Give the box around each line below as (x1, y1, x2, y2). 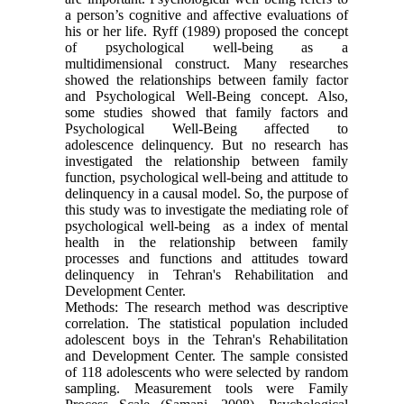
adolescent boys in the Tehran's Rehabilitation (65, 332, 348, 348)
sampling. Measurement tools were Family (65, 381, 348, 397)
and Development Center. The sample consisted (65, 348, 348, 364)
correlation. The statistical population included (65, 316, 348, 332)
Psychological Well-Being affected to (65, 121, 348, 137)
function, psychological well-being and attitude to (65, 170, 348, 186)
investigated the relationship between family (65, 153, 348, 170)
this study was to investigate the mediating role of (65, 202, 348, 218)
